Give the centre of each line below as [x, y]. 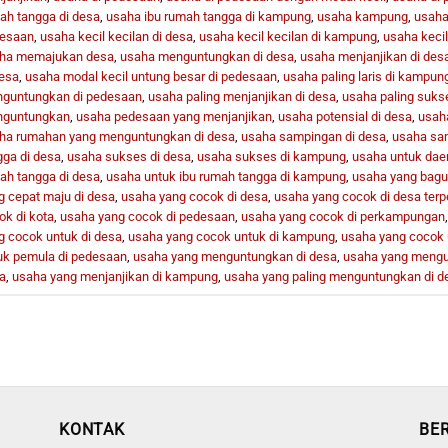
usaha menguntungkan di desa [206, 56]
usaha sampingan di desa [313, 136]
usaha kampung [362, 16]
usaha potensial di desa [344, 116]
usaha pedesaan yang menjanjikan [173, 116]
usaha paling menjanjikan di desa [241, 96]
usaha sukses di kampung [271, 156]
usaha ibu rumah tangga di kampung [208, 16]
